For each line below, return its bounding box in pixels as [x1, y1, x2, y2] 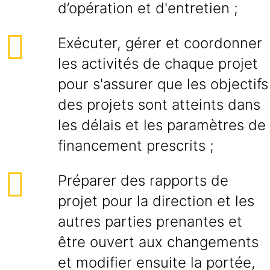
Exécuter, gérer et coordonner [58, 34, 262, 52]
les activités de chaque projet [58, 55, 258, 72]
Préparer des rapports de [58, 172, 228, 189]
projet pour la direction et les [58, 192, 254, 210]
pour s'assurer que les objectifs [58, 75, 268, 93]
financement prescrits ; [58, 137, 214, 154]
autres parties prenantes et [58, 213, 242, 230]
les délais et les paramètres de [58, 116, 266, 134]
